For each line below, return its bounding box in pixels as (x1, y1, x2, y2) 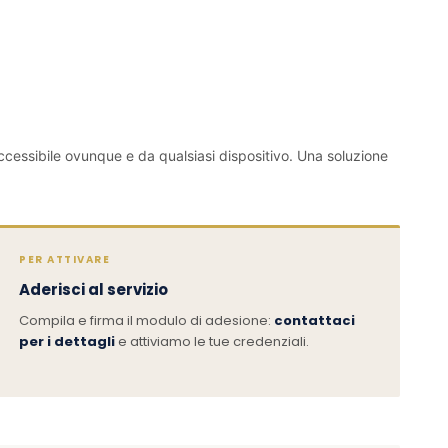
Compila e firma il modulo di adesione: (19, 310, 275, 330)
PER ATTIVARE (19, 251, 111, 267)
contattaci (274, 310, 356, 330)
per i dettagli (19, 331, 116, 351)
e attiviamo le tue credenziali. (115, 331, 310, 351)
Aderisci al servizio (19, 278, 169, 300)
